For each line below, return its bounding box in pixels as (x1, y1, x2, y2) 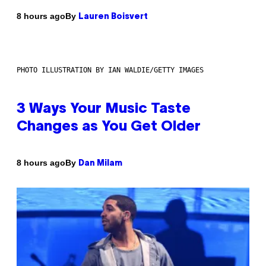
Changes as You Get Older (17, 120, 201, 134)
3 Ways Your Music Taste (17, 102, 191, 116)
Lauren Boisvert (78, 12, 148, 21)
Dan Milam (78, 159, 122, 167)
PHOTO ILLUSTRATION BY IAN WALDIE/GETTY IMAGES (17, 65, 204, 74)
